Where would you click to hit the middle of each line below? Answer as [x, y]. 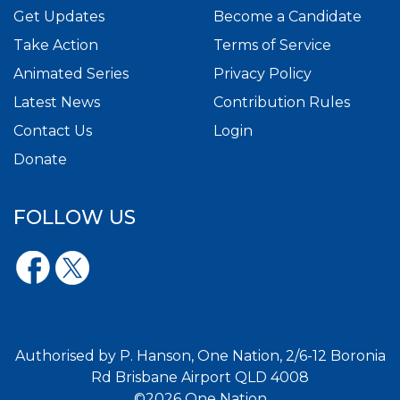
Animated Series [71, 74]
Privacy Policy [262, 74]
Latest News [57, 103]
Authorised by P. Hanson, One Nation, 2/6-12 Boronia [200, 356]
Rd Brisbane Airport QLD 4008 [200, 378]
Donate [40, 160]
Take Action [56, 46]
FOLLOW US [75, 218]
